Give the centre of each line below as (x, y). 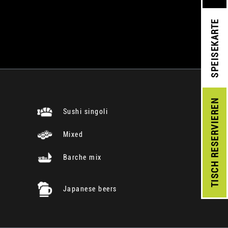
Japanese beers (89, 189)
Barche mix (81, 157)
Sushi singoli (84, 111)
